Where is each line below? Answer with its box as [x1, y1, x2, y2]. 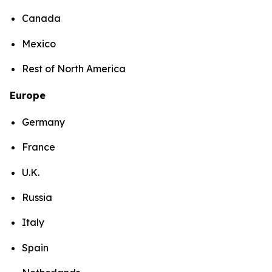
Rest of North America [22, 62, 128, 75]
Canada [22, 12, 61, 25]
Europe [10, 89, 46, 101]
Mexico [22, 37, 56, 50]
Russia [22, 191, 52, 203]
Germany [22, 115, 65, 128]
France [22, 141, 55, 154]
